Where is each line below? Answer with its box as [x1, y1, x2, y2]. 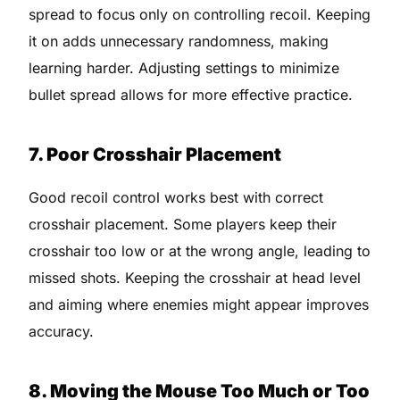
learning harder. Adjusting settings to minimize [29, 58, 340, 77]
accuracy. [29, 321, 95, 340]
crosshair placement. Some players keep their [29, 214, 337, 233]
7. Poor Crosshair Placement [29, 143, 282, 165]
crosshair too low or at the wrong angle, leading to [29, 241, 371, 260]
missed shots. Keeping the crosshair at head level [29, 268, 362, 287]
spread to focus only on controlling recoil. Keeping [29, 4, 371, 23]
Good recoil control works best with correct [29, 187, 324, 206]
